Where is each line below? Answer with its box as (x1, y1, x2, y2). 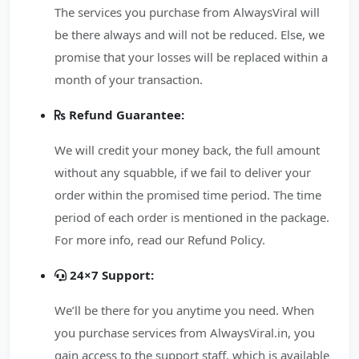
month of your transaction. (54, 71, 203, 87)
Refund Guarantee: (69, 107, 184, 123)
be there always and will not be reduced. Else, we (54, 26, 325, 42)
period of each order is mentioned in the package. (54, 209, 329, 225)
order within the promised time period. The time (54, 187, 321, 203)
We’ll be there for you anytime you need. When (54, 302, 314, 318)
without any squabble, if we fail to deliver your (54, 164, 311, 180)
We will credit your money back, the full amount (54, 142, 320, 158)
